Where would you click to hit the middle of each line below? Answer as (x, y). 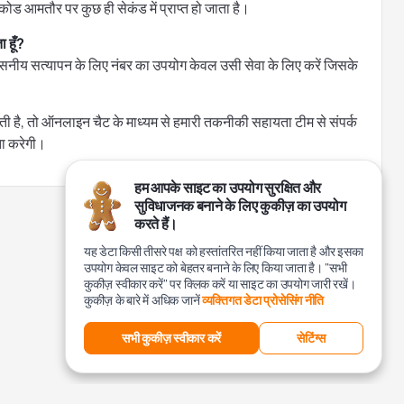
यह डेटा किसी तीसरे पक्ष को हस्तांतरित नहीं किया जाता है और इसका (224, 251)
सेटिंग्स (311, 338)
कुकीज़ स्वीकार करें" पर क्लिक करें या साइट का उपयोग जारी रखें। (220, 284)
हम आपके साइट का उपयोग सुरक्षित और (228, 188)
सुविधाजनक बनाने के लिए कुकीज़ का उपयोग (240, 206)
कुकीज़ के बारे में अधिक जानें (143, 300)
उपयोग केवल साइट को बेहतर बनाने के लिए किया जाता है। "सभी (216, 267)
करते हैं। (156, 224)
